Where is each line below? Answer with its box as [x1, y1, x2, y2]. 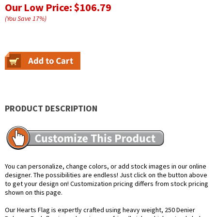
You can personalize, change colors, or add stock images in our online [5, 162, 206, 171]
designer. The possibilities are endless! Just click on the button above [5, 170, 207, 180]
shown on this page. [5, 188, 62, 197]
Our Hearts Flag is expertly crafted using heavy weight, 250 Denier [5, 205, 195, 215]
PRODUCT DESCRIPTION [5, 103, 97, 114]
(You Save [5, 14, 32, 23]
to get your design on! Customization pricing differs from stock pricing [5, 179, 208, 188]
